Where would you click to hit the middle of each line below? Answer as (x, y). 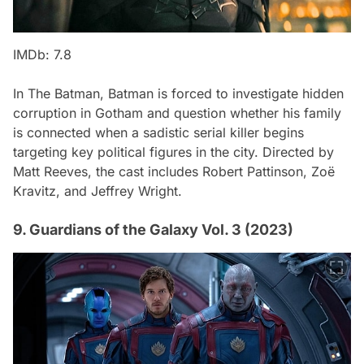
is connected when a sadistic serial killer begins (158, 132)
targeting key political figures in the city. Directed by (173, 152)
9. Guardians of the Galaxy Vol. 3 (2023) (153, 229)
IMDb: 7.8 (42, 54)
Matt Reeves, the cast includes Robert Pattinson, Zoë (174, 171)
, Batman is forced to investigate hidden (222, 93)
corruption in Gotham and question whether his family (177, 113)
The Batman (64, 93)
